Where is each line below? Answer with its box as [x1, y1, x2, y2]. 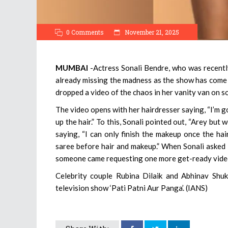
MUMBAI [55, 63, 90, 73]
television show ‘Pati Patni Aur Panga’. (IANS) [55, 183, 208, 193]
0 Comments [66, 28, 104, 37]
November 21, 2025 [123, 28, 179, 37]
